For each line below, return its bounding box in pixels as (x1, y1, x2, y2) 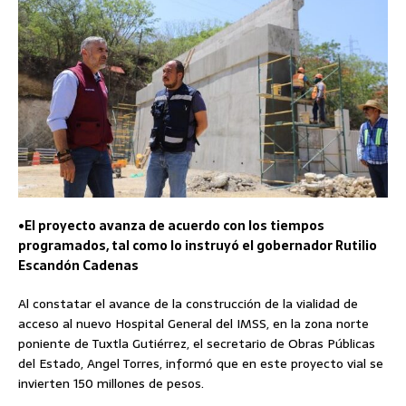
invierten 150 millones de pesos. (18, 373, 204, 394)
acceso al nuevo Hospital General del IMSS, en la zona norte (18, 314, 369, 334)
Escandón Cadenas (18, 256, 139, 276)
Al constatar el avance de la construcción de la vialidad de (18, 294, 358, 314)
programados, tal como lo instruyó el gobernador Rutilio (18, 236, 377, 256)
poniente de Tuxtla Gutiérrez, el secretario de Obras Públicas (18, 333, 375, 354)
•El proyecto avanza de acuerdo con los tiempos (18, 216, 324, 237)
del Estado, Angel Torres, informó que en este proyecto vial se (18, 353, 383, 374)
